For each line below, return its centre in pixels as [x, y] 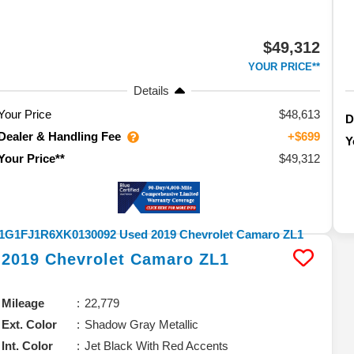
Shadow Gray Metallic [142, 324]
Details [151, 90]
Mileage [23, 303]
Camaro [162, 259]
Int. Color [28, 345]
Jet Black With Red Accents [157, 345]
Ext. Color [30, 324]
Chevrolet [85, 259]
